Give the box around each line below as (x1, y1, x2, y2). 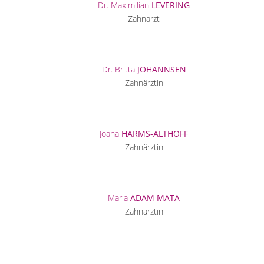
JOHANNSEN (137, 64, 186, 75)
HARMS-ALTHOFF (121, 128, 188, 140)
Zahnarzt (128, 13, 160, 25)
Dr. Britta (101, 64, 137, 75)
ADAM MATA (130, 192, 180, 204)
